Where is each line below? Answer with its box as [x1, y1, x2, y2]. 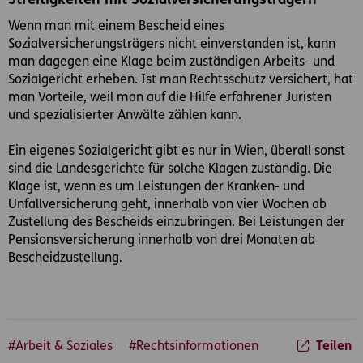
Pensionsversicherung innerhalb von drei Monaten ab [8, 233, 315, 247]
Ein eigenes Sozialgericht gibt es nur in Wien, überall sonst [8, 144, 345, 158]
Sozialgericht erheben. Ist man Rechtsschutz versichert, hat [8, 73, 353, 87]
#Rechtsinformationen [129, 340, 258, 353]
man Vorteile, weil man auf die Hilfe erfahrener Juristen [8, 91, 331, 105]
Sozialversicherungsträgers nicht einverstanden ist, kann [8, 37, 335, 51]
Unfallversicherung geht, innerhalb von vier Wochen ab [8, 198, 327, 211]
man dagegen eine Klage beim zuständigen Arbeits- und [8, 55, 335, 69]
